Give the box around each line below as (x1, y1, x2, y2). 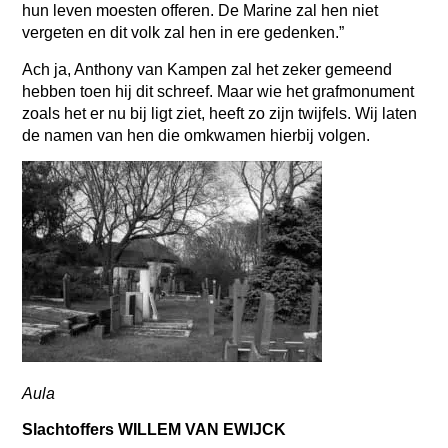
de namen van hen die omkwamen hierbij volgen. (22, 126, 375, 144)
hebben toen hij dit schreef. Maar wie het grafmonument (22, 82, 415, 100)
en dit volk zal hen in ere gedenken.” (88, 24, 349, 42)
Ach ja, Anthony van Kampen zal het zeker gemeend (22, 60, 393, 78)
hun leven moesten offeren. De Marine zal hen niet (22, 2, 379, 20)
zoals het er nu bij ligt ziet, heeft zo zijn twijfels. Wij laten (22, 104, 418, 122)
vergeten (22, 24, 89, 42)
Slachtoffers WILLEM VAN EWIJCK (22, 420, 291, 438)
